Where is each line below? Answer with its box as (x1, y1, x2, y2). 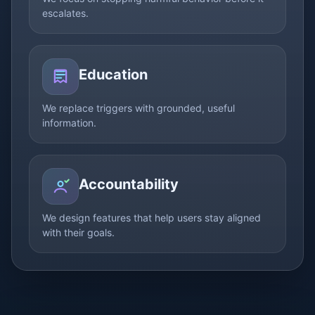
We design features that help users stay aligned (42, 212, 261, 224)
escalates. (42, 7, 89, 19)
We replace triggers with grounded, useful (42, 102, 235, 114)
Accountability (79, 176, 179, 193)
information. (42, 117, 96, 129)
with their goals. (42, 226, 115, 238)
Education (79, 66, 148, 83)
